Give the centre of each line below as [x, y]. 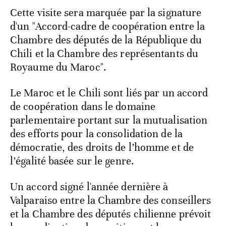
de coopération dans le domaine [83, 106]
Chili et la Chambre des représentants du [104, 53]
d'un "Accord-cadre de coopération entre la [108, 26]
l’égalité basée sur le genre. [72, 161]
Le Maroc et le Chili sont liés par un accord [109, 93]
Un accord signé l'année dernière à [89, 186]
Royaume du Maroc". [58, 67]
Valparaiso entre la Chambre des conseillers [111, 200]
